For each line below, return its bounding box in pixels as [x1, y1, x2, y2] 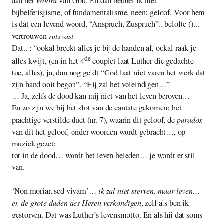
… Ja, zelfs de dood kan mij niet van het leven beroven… [12, 91, 190, 102]
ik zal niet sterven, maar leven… [98, 185, 200, 196]
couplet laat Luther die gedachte [91, 55, 194, 67]
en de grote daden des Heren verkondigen [12, 197, 141, 208]
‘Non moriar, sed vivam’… [12, 185, 98, 197]
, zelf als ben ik [141, 198, 189, 209]
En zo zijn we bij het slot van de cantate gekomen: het [12, 102, 182, 113]
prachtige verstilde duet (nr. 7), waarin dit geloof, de [12, 114, 177, 126]
